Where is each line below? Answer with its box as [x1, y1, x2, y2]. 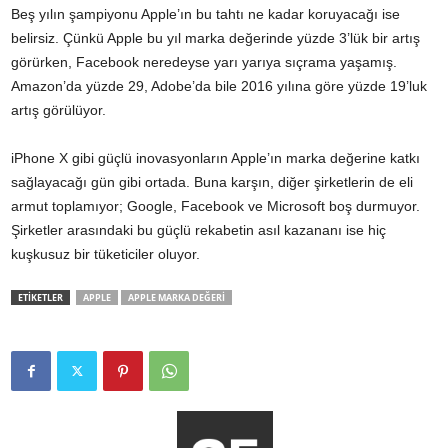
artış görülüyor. [11, 101, 106, 118]
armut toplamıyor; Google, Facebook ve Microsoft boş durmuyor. [11, 197, 420, 214]
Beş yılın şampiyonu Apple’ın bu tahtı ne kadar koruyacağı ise [11, 5, 400, 22]
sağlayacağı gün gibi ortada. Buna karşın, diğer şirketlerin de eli [11, 173, 413, 190]
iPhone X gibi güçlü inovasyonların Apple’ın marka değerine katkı [11, 149, 420, 166]
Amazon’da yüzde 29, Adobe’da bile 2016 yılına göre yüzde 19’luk [11, 77, 427, 94]
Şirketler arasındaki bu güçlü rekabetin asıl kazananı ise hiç [11, 221, 386, 238]
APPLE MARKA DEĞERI [128, 290, 225, 304]
